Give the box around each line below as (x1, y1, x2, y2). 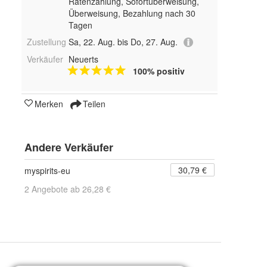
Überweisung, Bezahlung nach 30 (68, 7, 195, 19)
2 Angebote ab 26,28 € (24, 183, 111, 195)
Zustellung (27, 36, 66, 48)
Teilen (80, 98, 105, 110)
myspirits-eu (24, 164, 70, 177)
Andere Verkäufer (24, 139, 113, 156)
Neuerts (68, 53, 98, 66)
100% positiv (132, 65, 185, 77)
